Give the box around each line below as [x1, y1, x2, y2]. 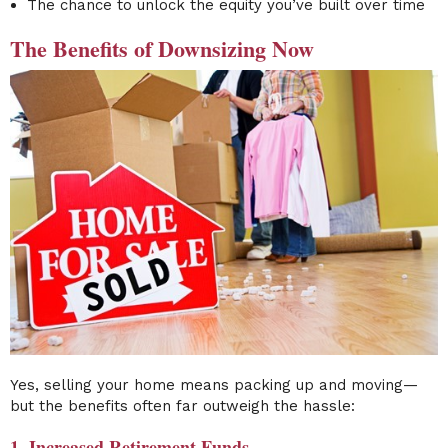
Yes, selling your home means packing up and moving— [10, 375, 418, 394]
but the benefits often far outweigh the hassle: [10, 396, 355, 415]
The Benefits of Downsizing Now [10, 32, 314, 66]
